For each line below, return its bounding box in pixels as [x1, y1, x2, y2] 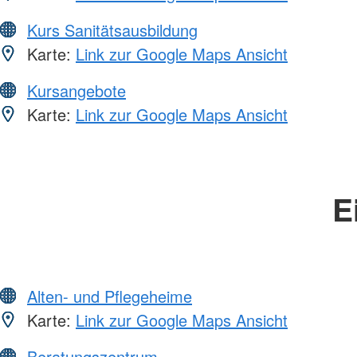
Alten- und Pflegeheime [27, 284, 192, 308]
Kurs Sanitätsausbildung [27, 18, 198, 42]
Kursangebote [27, 79, 126, 103]
